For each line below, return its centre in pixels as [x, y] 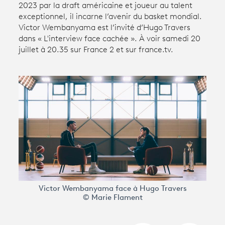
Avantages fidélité [52, 31]
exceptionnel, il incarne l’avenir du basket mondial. [110, 17]
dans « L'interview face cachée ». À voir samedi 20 [110, 39]
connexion [50, 55]
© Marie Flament [113, 198]
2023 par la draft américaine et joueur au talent [106, 6]
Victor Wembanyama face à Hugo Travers [113, 189]
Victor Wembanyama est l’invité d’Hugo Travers [105, 28]
